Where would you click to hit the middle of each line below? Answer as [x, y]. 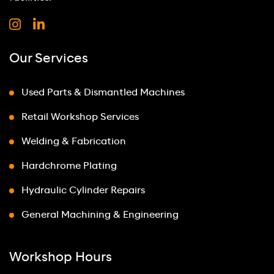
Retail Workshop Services [80, 117]
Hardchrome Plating [69, 166]
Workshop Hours [61, 257]
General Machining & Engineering [100, 215]
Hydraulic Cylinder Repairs [83, 190]
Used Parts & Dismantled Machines [103, 92]
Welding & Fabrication [74, 141]
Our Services [49, 58]
